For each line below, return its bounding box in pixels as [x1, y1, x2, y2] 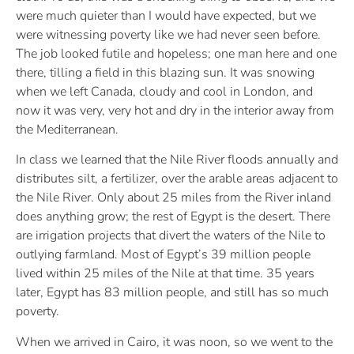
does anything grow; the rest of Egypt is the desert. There [16, 208, 330, 226]
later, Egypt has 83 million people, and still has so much [16, 284, 329, 302]
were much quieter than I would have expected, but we [16, 7, 316, 25]
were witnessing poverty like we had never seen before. [16, 26, 321, 44]
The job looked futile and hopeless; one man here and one [16, 45, 337, 63]
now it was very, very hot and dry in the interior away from [16, 102, 334, 120]
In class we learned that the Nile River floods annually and [16, 151, 338, 169]
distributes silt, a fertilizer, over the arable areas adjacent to [16, 170, 338, 188]
